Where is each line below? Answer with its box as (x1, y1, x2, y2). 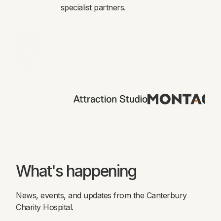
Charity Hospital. (16, 202, 74, 212)
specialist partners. (60, 2, 126, 12)
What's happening (16, 161, 136, 181)
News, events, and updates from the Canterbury (16, 190, 187, 200)
